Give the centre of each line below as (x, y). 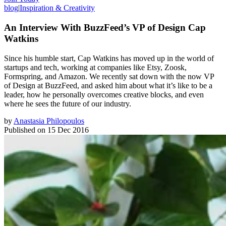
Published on (25, 130)
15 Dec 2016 (68, 130)
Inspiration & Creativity (57, 8)
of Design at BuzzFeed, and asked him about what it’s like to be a (108, 85)
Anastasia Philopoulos (49, 121)
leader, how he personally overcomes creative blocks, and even (104, 94)
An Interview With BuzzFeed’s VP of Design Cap (105, 27)
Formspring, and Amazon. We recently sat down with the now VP (109, 76)
